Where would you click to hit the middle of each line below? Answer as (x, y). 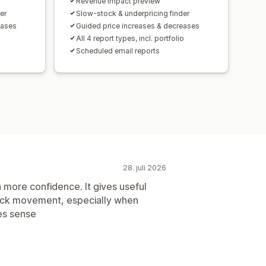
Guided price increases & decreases (138, 26)
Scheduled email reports (118, 50)
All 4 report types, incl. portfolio (130, 38)
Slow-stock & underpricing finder (133, 13)
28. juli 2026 (145, 167)
